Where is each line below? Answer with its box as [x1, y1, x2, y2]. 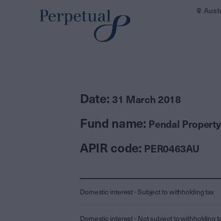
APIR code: [80, 141, 145, 156]
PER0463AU [144, 143, 199, 155]
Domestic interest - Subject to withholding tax [80, 188, 215, 196]
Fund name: [80, 116, 149, 131]
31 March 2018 [112, 94, 181, 106]
